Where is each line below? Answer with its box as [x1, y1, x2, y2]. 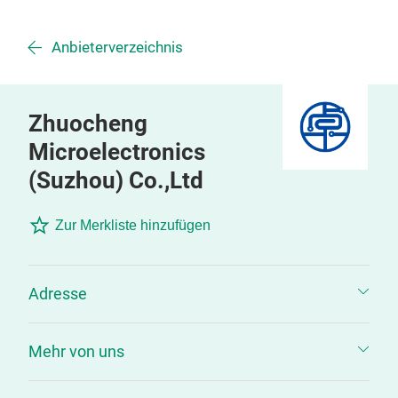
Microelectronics [28, 139, 205, 165]
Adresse [28, 284, 87, 303]
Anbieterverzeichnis [52, 39, 183, 56]
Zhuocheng [28, 110, 147, 137]
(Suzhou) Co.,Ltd [28, 167, 203, 194]
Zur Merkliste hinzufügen [55, 218, 211, 233]
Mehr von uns [28, 342, 124, 361]
